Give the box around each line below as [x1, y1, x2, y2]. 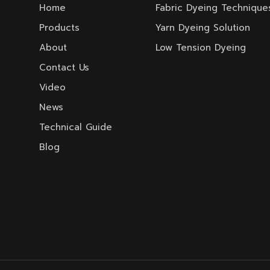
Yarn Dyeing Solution [155, 21, 251, 35]
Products [39, 21, 80, 35]
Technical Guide [39, 120, 112, 134]
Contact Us [39, 61, 89, 74]
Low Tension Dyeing [155, 41, 246, 55]
